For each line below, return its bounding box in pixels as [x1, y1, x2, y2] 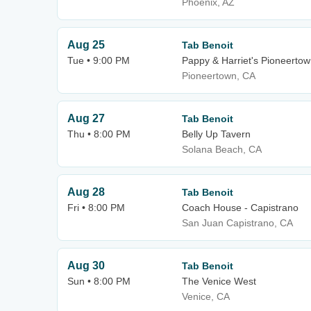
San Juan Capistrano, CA [182, 217, 293, 228]
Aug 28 [67, 186, 105, 198]
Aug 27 [67, 112, 105, 124]
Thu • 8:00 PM [67, 128, 131, 140]
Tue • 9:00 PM [67, 55, 130, 66]
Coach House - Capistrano [182, 202, 299, 213]
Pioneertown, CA [182, 70, 255, 81]
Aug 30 [67, 260, 105, 271]
